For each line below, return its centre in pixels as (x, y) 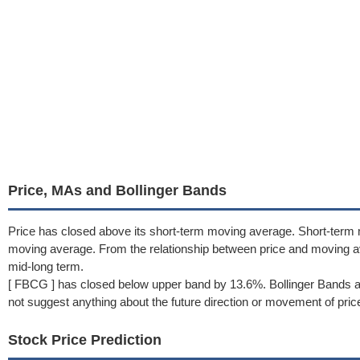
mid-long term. (46, 266)
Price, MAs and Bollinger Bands (117, 190)
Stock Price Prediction (85, 340)
